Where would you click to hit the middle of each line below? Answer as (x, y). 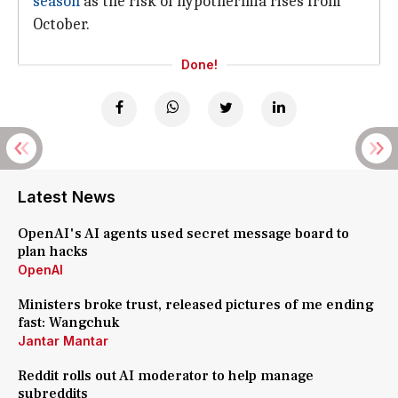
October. (61, 24)
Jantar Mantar (63, 341)
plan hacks (53, 251)
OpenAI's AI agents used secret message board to (183, 234)
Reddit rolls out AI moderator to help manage (166, 376)
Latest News (67, 197)
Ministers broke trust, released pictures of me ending (196, 305)
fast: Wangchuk (68, 322)
